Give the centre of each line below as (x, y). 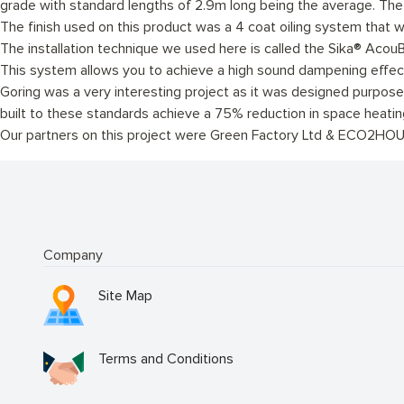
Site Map (125, 295)
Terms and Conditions (166, 358)
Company (73, 255)
